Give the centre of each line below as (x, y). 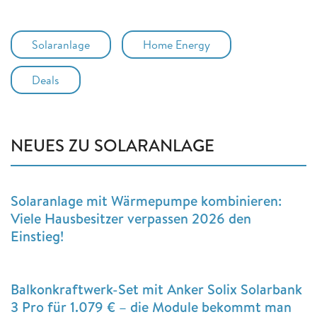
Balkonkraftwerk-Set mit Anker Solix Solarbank (156, 289)
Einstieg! (37, 236)
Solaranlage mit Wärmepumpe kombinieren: (146, 200)
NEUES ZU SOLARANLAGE (113, 145)
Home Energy (177, 44)
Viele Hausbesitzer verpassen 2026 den (131, 218)
